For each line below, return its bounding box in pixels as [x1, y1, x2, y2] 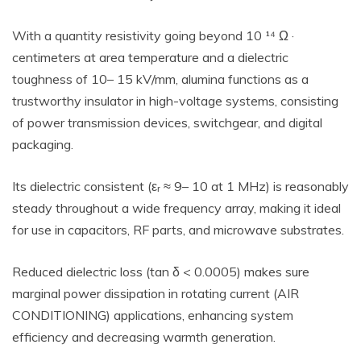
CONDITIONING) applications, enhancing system [12, 307, 293, 323]
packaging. [12, 136, 73, 152]
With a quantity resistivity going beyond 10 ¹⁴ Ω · [12, 27, 294, 44]
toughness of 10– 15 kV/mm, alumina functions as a [12, 71, 309, 87]
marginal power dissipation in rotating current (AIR [12, 285, 299, 301]
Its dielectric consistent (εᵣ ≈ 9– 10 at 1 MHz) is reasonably [12, 178, 349, 194]
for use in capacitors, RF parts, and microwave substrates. [12, 222, 344, 238]
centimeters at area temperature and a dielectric [12, 49, 288, 65]
